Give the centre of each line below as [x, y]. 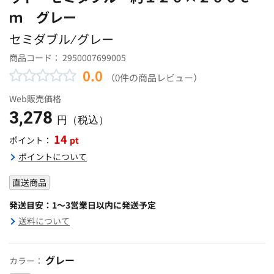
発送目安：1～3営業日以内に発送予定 [83, 205]
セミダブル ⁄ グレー [61, 39]
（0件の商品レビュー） [154, 77]
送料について [44, 220]
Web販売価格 [35, 98]
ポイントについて [53, 156]
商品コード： [36, 57]
